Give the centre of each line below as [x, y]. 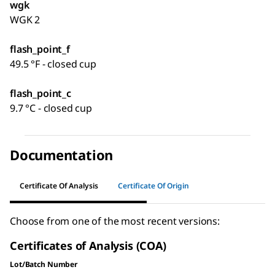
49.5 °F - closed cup [53, 64]
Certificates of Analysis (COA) [88, 246]
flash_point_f [40, 49]
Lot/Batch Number [44, 265]
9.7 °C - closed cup [51, 108]
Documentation [62, 155]
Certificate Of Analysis [59, 185]
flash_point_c [41, 94]
